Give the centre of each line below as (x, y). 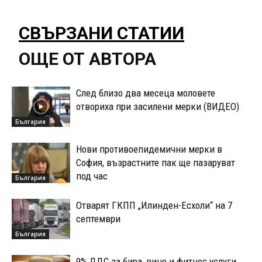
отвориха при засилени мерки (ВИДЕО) (158, 106)
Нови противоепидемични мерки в (149, 149)
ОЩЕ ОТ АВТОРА (87, 58)
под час (92, 176)
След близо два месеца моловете (146, 93)
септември (98, 218)
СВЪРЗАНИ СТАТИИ (101, 33)
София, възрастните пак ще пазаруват (156, 162)
